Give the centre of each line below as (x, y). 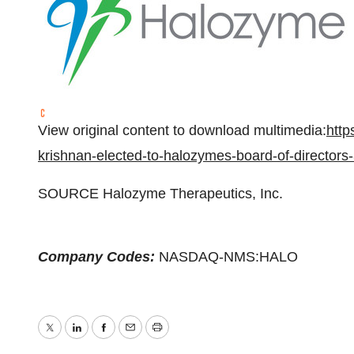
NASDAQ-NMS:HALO (228, 257)
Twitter (70, 339)
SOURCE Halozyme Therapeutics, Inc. (160, 194)
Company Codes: (98, 257)
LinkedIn (102, 339)
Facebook (134, 339)
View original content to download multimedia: (182, 130)
